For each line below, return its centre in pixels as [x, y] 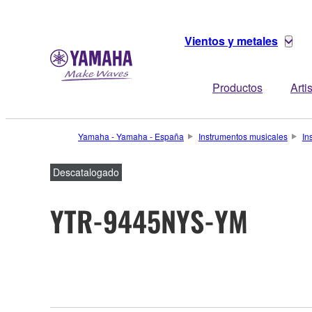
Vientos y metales [231, 41]
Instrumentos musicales [243, 136]
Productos [237, 87]
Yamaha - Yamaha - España [131, 136]
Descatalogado [86, 172]
